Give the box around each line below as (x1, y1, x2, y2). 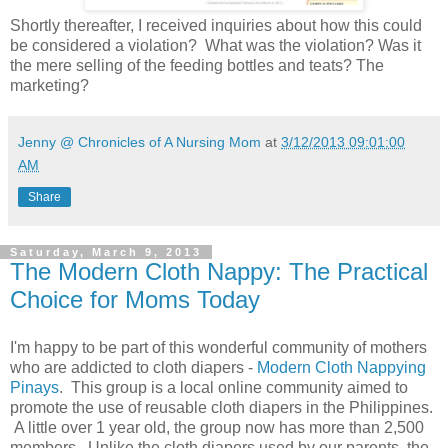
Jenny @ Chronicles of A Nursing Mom (18, 133, 261, 150)
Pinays (10, 378, 59, 396)
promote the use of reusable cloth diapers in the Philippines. (10, 398, 433, 416)
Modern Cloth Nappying (257, 358, 426, 376)
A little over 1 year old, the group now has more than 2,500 (10, 418, 424, 436)
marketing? (10, 76, 89, 94)
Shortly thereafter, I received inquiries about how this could (10, 16, 422, 34)
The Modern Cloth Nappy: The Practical (10, 257, 428, 285)
